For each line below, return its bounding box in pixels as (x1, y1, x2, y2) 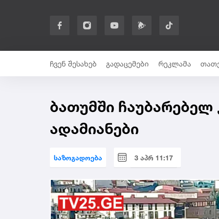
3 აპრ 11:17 (134, 153, 173, 162)
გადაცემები (106, 59, 149, 68)
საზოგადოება (54, 153, 102, 162)
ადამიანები (50, 120, 139, 137)
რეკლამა (158, 59, 191, 68)
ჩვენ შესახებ (50, 59, 97, 68)
